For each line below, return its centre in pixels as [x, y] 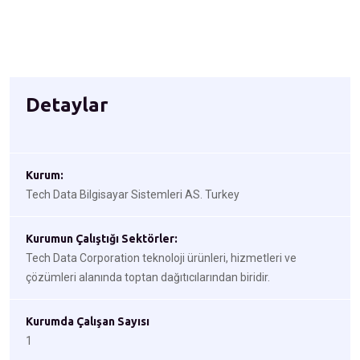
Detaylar [67, 105]
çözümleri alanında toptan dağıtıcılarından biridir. [148, 277]
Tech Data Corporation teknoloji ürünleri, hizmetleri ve [161, 258]
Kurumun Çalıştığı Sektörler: [102, 239]
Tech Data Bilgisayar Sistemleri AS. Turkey [133, 194]
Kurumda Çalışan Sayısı [88, 321]
